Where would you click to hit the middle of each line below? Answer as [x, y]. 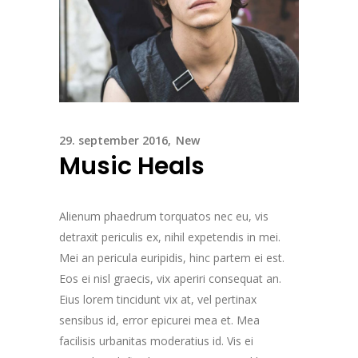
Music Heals [132, 166]
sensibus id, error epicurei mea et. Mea [159, 320]
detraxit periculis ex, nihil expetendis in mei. [170, 237]
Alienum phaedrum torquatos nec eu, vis [164, 216]
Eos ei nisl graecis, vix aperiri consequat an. [170, 278]
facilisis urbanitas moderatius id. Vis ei [156, 340]
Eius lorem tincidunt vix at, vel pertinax [158, 299]
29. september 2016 [113, 140]
